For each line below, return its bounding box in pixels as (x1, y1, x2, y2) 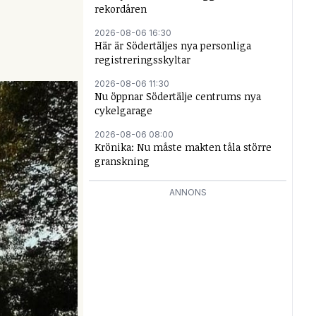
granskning (95, 154, 150, 168)
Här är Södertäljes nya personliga (95, 39, 251, 52)
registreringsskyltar (95, 53, 190, 66)
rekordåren (95, 2, 147, 16)
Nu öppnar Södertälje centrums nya (95, 90, 261, 103)
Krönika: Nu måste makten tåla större (95, 140, 272, 154)
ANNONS (169, 187, 207, 197)
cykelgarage (95, 104, 152, 117)
